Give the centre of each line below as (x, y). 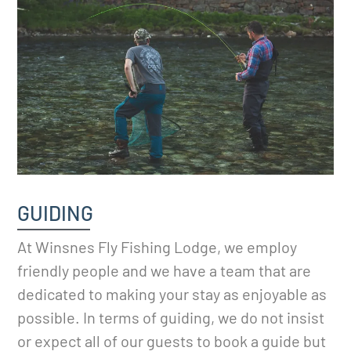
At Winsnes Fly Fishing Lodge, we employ (157, 247)
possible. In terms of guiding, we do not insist (171, 318)
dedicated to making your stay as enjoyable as (172, 294)
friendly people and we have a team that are (165, 271)
